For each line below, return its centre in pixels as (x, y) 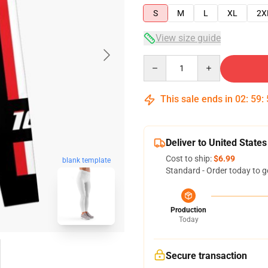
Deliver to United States (216, 143)
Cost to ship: (190, 159)
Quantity (159, 60)
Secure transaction (206, 256)
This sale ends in (197, 99)
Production (188, 210)
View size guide (188, 38)
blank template (86, 161)
